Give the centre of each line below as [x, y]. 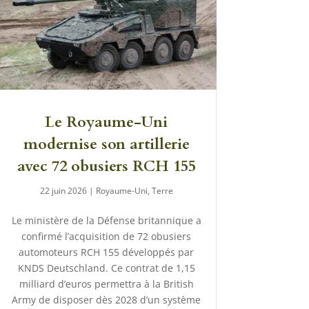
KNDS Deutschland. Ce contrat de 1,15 [106, 268]
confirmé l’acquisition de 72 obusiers [107, 237]
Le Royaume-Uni [107, 122]
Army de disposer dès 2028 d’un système [107, 300]
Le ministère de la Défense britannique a [106, 221]
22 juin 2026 [63, 191]
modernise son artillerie [106, 144]
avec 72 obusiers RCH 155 [106, 167]
